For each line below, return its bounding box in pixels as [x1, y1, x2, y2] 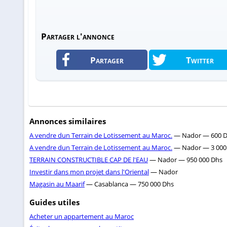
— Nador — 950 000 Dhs [148, 155, 222, 164]
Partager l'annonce [41, 30, 115, 42]
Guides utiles [29, 197, 80, 207]
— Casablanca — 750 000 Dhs [85, 179, 174, 188]
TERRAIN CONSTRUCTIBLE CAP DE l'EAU [29, 155, 148, 164]
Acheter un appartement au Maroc [29, 212, 134, 221]
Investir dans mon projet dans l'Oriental [29, 167, 149, 176]
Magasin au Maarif [29, 179, 85, 188]
